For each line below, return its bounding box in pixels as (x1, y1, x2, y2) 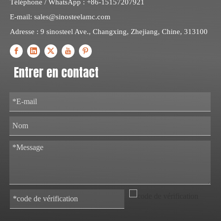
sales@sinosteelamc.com (34, 12, 110, 21)
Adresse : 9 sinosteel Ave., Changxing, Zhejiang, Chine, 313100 (10, 27, 208, 36)
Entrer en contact (14, 64, 99, 82)
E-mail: (10, 12, 34, 21)
